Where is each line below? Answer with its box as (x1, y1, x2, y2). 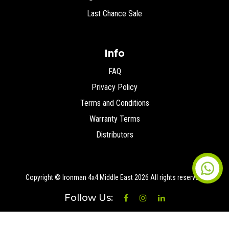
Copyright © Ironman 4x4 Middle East (25, 173, 134, 182)
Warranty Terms (89, 114, 140, 124)
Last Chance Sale (87, 9, 142, 19)
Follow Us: (64, 192, 116, 204)
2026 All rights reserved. (134, 173, 204, 182)
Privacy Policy (91, 82, 138, 93)
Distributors (96, 130, 133, 140)
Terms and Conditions (80, 98, 149, 108)
